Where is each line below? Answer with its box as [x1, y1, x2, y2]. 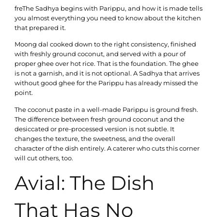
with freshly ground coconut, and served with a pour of [15, 50, 186, 58]
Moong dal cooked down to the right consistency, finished [15, 40, 196, 48]
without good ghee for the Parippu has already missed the [15, 79, 198, 87]
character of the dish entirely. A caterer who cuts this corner [15, 144, 200, 152]
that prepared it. [15, 24, 66, 32]
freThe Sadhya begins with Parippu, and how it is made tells [15, 4, 202, 13]
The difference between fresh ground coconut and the [15, 115, 185, 123]
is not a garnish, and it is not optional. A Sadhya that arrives [15, 69, 200, 77]
